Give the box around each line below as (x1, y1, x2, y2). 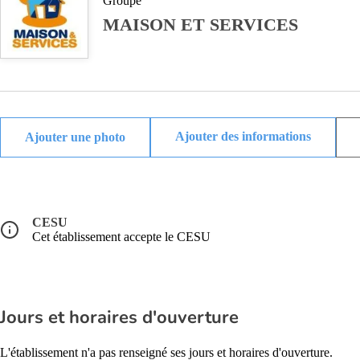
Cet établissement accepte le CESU (32, 230, 211, 243)
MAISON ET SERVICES (103, 14, 298, 35)
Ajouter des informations (175, 129, 311, 143)
